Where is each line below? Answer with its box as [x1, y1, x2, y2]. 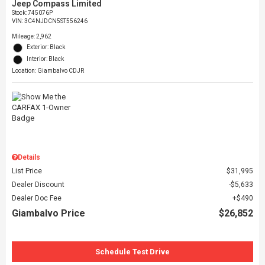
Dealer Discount [12, 180, 64, 189]
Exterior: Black [27, 43, 65, 50]
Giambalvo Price [12, 207, 85, 219]
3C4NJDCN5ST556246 [24, 17, 88, 24]
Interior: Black [27, 55, 64, 62]
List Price [12, 166, 42, 175]
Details [18, 153, 40, 161]
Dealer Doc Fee [12, 193, 62, 202]
